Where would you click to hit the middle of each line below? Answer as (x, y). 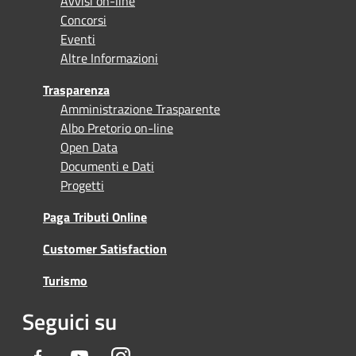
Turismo (65, 280)
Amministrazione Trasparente (140, 108)
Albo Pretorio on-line (117, 128)
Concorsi (83, 19)
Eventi (78, 39)
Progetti (82, 185)
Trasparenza (76, 89)
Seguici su (70, 321)
